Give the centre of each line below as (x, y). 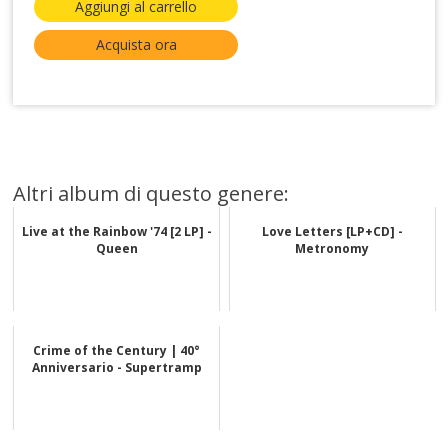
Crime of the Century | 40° (117, 350)
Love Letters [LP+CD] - (332, 231)
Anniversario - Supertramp (116, 367)
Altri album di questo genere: (151, 193)
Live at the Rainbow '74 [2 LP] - (116, 231)
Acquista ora (136, 44)
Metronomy (332, 248)
